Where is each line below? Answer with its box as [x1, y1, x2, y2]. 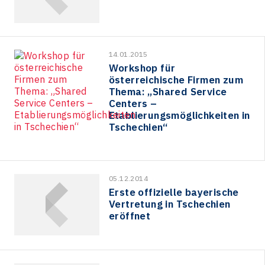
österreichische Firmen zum [108, 73, 244, 86]
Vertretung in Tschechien [109, 198, 231, 211]
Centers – [108, 96, 157, 110]
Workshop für [108, 61, 176, 75]
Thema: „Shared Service [108, 85, 227, 98]
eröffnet [109, 209, 151, 223]
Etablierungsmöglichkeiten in [108, 108, 250, 122]
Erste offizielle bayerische [109, 186, 239, 199]
